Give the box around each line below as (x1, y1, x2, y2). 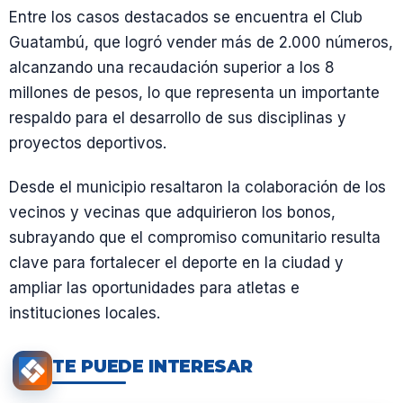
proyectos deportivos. (9, 133, 166, 152)
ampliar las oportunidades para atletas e (9, 279, 300, 297)
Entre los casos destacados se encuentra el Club (9, 7, 363, 26)
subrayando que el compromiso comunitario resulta (9, 228, 381, 246)
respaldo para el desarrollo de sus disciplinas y (9, 108, 346, 127)
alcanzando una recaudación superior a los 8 (9, 58, 335, 76)
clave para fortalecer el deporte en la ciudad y (9, 254, 344, 272)
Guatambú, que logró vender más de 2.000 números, (9, 32, 393, 51)
